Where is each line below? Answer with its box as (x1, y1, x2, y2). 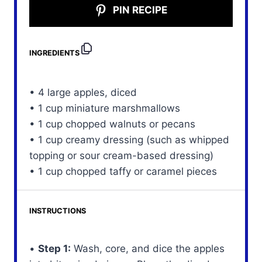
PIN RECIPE (111, 4, 168, 16)
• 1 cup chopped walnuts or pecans (29, 118, 196, 130)
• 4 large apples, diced (29, 86, 137, 98)
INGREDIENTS (29, 49, 80, 58)
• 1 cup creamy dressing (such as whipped (29, 133, 230, 146)
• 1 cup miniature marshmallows (29, 102, 181, 114)
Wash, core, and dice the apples (71, 242, 225, 254)
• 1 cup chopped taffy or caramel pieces (29, 165, 218, 177)
